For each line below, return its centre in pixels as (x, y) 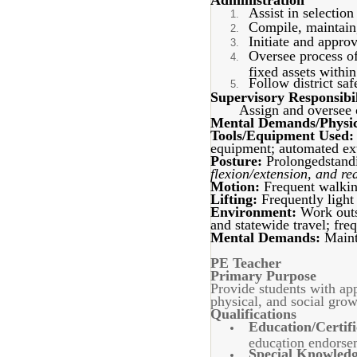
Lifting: (236, 199)
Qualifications (253, 314)
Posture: (238, 161)
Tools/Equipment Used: (282, 135)
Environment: (255, 212)
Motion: (237, 186)
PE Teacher (246, 263)
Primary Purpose (263, 276)
